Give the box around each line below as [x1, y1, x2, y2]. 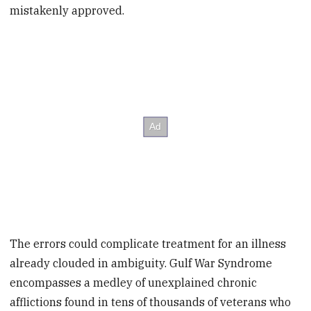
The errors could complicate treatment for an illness [10, 236, 287, 251]
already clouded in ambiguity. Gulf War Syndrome [10, 255, 273, 270]
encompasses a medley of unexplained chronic [10, 275, 258, 289]
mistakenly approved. [10, 3, 125, 18]
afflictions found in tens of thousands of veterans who [10, 294, 292, 309]
